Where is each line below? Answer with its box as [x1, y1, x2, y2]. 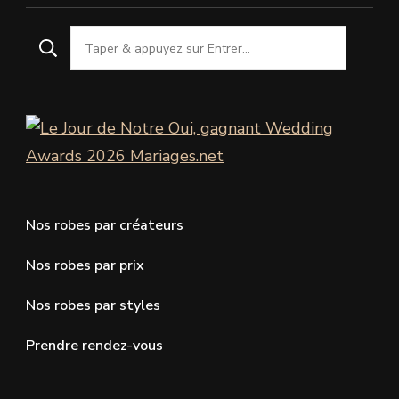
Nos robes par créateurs [26, 216, 183, 236]
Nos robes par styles [26, 296, 160, 316]
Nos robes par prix [26, 256, 144, 276]
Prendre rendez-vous [26, 336, 163, 356]
